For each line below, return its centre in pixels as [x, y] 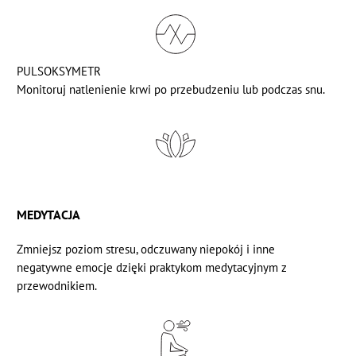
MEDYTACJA [49, 215]
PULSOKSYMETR [59, 71]
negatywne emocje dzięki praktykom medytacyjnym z [152, 268]
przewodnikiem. [57, 286]
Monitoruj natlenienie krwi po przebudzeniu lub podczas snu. [171, 89]
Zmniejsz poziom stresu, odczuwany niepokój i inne [146, 250]
